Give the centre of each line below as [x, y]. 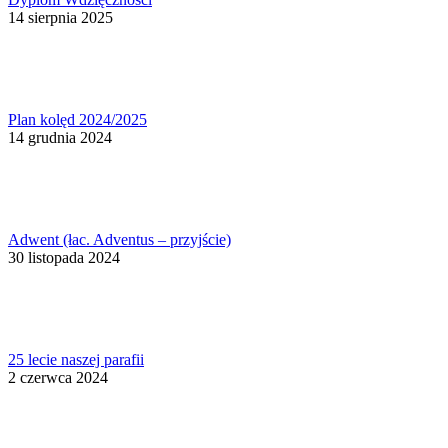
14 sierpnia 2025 [60, 18]
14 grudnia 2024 [60, 138]
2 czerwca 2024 [58, 378]
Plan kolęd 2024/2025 [77, 120]
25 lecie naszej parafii [76, 360]
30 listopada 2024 [64, 258]
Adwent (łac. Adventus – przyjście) [119, 240]
